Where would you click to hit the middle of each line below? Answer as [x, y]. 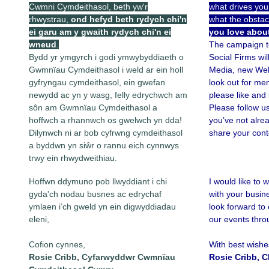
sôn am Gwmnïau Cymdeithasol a [93, 108]
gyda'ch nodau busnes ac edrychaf [95, 194]
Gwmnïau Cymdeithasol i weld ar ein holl [106, 70]
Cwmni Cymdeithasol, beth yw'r [88, 7]
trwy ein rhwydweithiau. [73, 158]
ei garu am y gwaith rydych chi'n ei [100, 32]
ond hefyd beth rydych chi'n [129, 20]
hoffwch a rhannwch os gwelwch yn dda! [105, 120]
